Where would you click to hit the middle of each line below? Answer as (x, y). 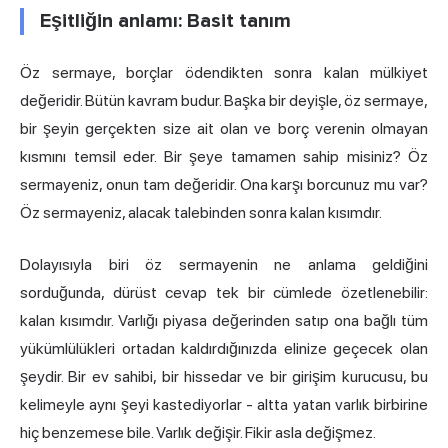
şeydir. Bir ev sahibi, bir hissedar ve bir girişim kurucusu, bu (224, 376)
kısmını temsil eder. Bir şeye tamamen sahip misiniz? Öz (224, 156)
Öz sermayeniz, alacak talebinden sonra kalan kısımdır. (201, 212)
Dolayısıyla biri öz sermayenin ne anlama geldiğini (224, 264)
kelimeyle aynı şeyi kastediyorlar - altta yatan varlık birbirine (224, 404)
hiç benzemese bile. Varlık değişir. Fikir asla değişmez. (198, 432)
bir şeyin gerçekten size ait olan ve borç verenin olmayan (224, 128)
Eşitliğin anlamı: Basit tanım (165, 20)
